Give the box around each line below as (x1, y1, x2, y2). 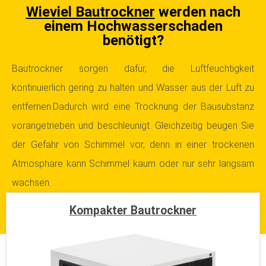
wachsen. (12, 177, 51, 188)
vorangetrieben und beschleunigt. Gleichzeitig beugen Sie (12, 120, 254, 131)
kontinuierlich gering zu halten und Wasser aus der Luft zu (12, 82, 254, 93)
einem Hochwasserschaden (43, 18, 223, 34)
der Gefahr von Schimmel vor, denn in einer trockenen (12, 139, 254, 150)
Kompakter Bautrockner (69, 204, 197, 217)
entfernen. (12, 101, 53, 112)
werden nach (154, 4, 240, 20)
